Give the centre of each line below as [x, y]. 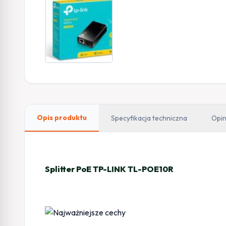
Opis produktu [62, 117]
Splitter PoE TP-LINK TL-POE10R [109, 169]
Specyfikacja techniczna [149, 118]
